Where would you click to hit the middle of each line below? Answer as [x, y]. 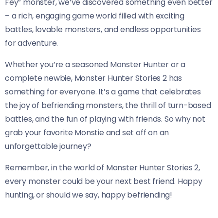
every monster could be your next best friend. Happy [104, 181]
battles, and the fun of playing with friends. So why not [105, 119]
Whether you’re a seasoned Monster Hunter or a [95, 64]
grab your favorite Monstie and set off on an [87, 132]
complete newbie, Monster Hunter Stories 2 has [93, 78]
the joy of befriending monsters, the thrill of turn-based [108, 105]
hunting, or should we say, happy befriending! [89, 195]
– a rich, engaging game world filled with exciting [95, 16]
